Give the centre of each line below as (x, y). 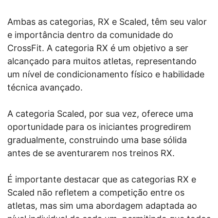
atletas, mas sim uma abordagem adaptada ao (102, 206)
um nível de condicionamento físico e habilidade (106, 74)
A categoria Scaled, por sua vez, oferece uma (100, 114)
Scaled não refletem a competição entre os (96, 192)
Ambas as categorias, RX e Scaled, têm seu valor (107, 22)
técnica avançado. (45, 87)
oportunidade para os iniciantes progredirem (99, 127)
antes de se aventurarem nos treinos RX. (91, 153)
